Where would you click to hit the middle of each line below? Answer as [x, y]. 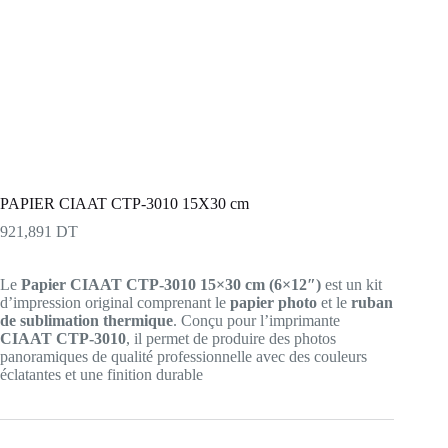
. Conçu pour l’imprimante [256, 320]
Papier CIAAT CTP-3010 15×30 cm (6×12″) [171, 284]
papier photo [273, 302]
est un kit [351, 284]
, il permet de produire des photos [231, 338]
